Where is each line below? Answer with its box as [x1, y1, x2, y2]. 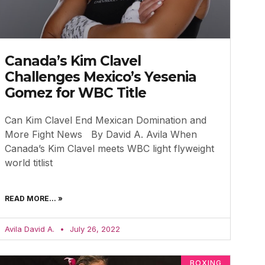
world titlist [4, 156, 53, 169]
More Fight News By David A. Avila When [4, 128, 197, 140]
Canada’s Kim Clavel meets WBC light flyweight [4, 142, 214, 154]
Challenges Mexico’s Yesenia [4, 68, 196, 85]
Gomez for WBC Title [4, 84, 146, 101]
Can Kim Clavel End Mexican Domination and [4, 114, 206, 126]
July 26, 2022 [67, 224, 120, 234]
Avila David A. [4, 224, 57, 234]
